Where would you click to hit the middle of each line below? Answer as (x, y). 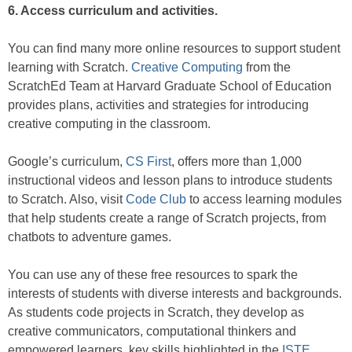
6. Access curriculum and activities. (113, 11)
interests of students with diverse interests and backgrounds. (175, 294)
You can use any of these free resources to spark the (153, 275)
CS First (148, 162)
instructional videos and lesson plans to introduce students (170, 181)
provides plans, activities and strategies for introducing (158, 105)
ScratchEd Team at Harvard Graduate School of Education (170, 86)
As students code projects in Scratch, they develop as (156, 313)
